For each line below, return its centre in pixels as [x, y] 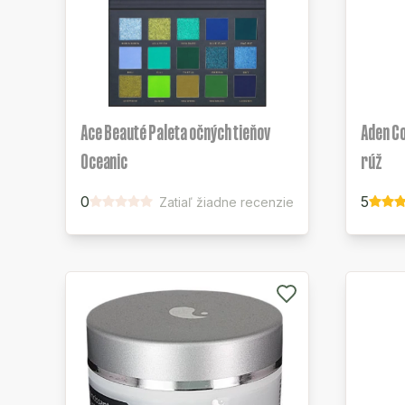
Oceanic [104, 161]
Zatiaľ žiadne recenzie [226, 202]
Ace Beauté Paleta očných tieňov [175, 132]
